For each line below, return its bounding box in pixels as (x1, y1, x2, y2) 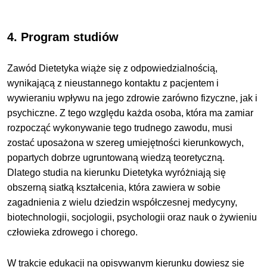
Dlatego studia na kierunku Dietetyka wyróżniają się (7, 167, 226, 178)
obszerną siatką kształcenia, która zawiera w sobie (7, 182, 221, 193)
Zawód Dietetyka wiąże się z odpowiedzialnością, (7, 63, 218, 74)
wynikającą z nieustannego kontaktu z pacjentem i (7, 78, 219, 89)
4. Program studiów (7, 30, 119, 44)
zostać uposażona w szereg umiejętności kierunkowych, (7, 138, 244, 148)
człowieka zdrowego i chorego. (7, 227, 138, 238)
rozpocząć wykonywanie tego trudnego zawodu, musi (7, 123, 233, 133)
